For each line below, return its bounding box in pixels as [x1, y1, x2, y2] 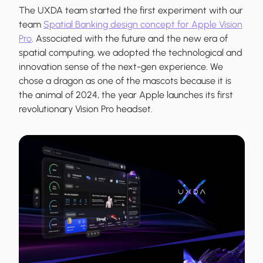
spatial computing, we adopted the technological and [19, 47, 242, 59]
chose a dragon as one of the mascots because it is [19, 75, 231, 87]
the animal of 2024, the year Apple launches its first [19, 89, 233, 101]
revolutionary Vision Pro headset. [19, 103, 153, 115]
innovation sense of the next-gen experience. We [19, 61, 223, 73]
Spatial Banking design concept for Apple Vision [43, 19, 242, 31]
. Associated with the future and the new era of [32, 33, 228, 45]
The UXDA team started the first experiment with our [19, 5, 243, 16]
